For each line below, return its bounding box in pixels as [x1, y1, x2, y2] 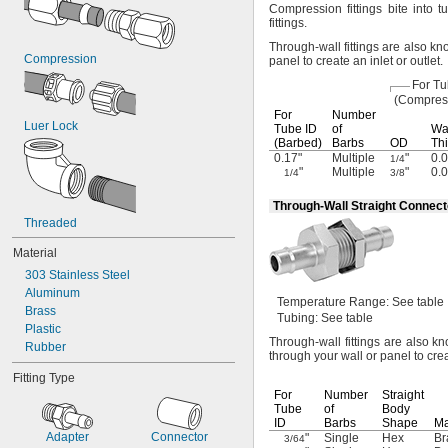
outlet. [410, 54, 443, 68]
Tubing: [277, 311, 318, 325]
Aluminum [25, 286, 80, 300]
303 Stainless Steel [25, 268, 130, 282]
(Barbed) [274, 136, 322, 150]
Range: [349, 295, 389, 309]
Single [324, 431, 359, 445]
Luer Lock [24, 119, 78, 133]
